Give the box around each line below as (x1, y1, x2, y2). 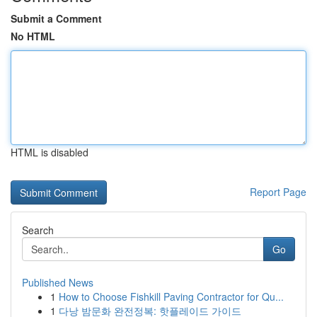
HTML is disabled (11, 145, 88, 159)
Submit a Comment (11, 11, 102, 25)
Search (22, 223, 54, 237)
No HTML (11, 29, 55, 43)
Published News (22, 275, 93, 289)
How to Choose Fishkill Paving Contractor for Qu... (59, 289, 284, 304)
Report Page (250, 185, 306, 199)
